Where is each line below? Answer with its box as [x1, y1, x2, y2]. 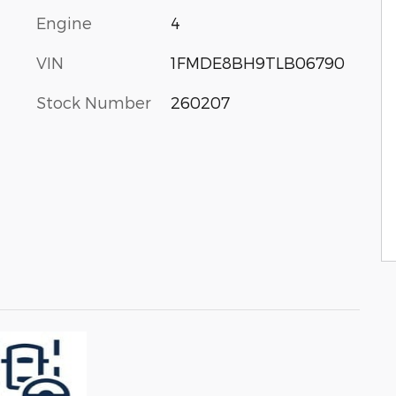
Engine [36, 12, 92, 32]
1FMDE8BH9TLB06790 [170, 52, 345, 72]
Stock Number [36, 92, 151, 111]
